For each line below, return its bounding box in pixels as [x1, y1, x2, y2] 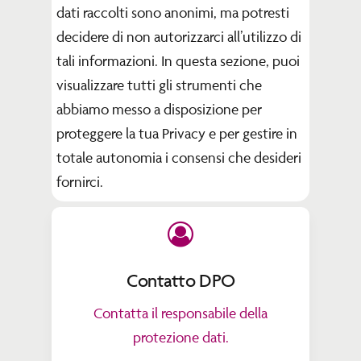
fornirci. [56, 173, 104, 191]
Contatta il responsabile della [93, 304, 268, 322]
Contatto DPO [126, 269, 235, 292]
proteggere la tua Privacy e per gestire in [56, 125, 298, 143]
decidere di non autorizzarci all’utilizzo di [56, 28, 302, 46]
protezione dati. [132, 328, 229, 346]
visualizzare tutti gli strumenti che [56, 77, 263, 94]
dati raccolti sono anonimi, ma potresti [56, 4, 290, 22]
